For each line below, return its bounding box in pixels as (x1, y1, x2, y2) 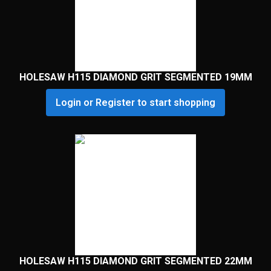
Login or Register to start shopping (56, 97, 215, 109)
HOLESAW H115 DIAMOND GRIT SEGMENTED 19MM (19, 71, 252, 83)
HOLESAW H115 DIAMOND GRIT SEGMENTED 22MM (19, 255, 252, 267)
